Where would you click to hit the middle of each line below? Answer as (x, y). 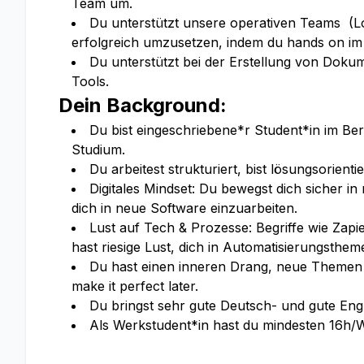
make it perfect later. (135, 286)
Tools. (90, 81)
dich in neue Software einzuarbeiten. (184, 208)
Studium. (98, 149)
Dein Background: (143, 105)
